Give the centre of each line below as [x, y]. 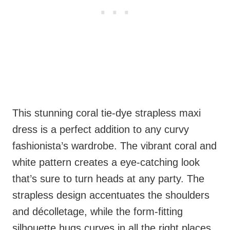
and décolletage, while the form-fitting [98, 212]
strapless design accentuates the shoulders [111, 195]
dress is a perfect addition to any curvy [101, 130]
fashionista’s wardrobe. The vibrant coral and [114, 146]
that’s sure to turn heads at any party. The [108, 179]
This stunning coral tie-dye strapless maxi [107, 113]
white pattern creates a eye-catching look [106, 162]
